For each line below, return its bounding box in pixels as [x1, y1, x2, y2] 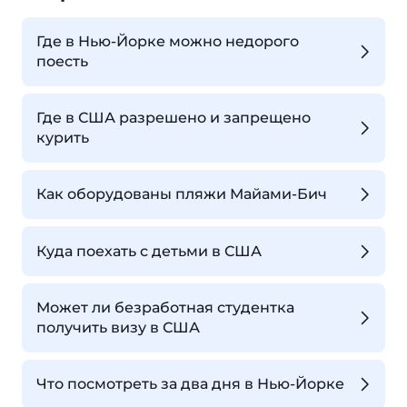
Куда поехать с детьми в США [36, 242, 262, 260]
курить [36, 129, 89, 146]
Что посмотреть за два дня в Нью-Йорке [36, 375, 344, 393]
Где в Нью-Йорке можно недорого [36, 33, 299, 50]
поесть [36, 53, 88, 70]
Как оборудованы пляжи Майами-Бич [36, 185, 327, 203]
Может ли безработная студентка [36, 298, 294, 316]
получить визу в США [36, 318, 200, 336]
